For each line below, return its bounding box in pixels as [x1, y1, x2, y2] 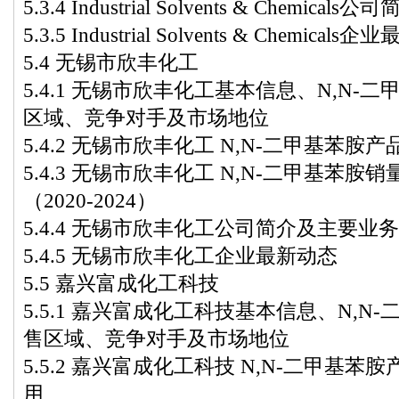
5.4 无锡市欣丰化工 [23, 51, 199, 74]
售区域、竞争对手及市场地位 [23, 327, 289, 350]
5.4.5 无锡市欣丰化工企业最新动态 [23, 244, 338, 267]
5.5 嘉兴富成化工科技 [23, 272, 219, 295]
